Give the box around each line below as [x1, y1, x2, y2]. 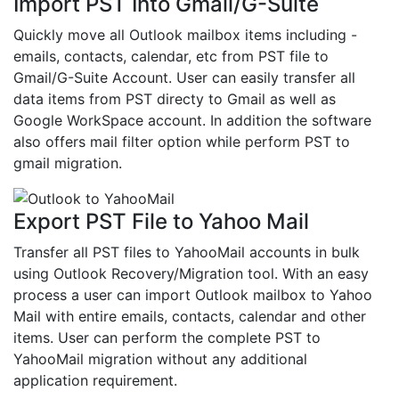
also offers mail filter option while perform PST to [13, 133, 350, 151]
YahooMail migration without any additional [13, 350, 307, 369]
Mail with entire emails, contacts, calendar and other [13, 307, 366, 326]
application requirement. [13, 371, 177, 390]
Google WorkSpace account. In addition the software [13, 111, 371, 130]
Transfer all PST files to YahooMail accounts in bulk [13, 243, 360, 262]
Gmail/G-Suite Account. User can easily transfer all [13, 69, 355, 87]
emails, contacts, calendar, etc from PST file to [13, 47, 329, 66]
